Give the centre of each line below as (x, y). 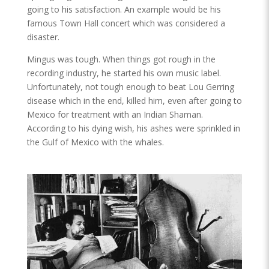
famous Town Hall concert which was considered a (126, 23)
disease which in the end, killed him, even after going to (134, 101)
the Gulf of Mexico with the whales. (95, 142)
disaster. (43, 37)
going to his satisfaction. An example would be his (124, 10)
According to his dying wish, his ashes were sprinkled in (133, 128)
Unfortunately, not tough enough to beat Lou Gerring (130, 87)
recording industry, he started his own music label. (124, 73)
